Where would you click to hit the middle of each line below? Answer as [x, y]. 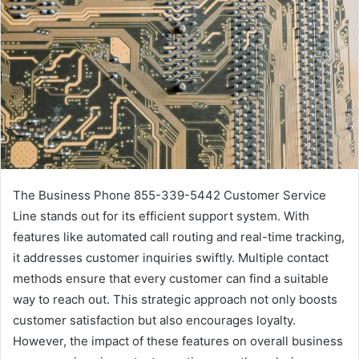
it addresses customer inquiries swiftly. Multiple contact [171, 258]
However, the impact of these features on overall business [178, 341]
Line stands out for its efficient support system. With [161, 216]
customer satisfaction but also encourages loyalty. [154, 321]
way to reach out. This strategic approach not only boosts [175, 300]
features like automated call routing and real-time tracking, [179, 237]
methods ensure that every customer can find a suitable [171, 279]
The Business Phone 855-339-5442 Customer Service [169, 196]
